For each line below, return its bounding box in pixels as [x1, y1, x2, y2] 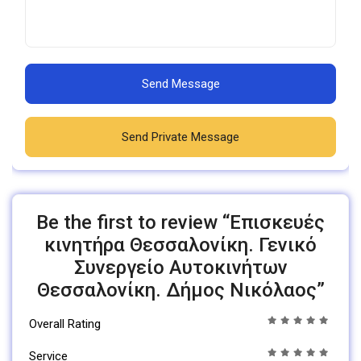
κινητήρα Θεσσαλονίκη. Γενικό [44, 234, 317, 257]
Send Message [141, 77, 220, 92]
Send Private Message [122, 130, 239, 145]
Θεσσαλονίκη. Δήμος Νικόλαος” [36, 279, 325, 302]
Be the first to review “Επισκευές [36, 211, 325, 234]
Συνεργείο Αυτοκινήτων [73, 256, 288, 280]
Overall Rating [29, 317, 101, 332]
